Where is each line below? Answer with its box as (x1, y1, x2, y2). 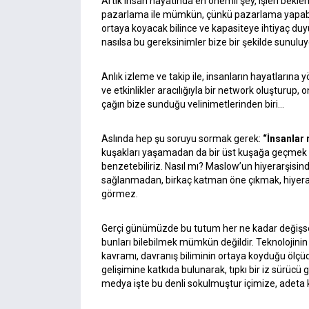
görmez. (101, 188, 138, 200)
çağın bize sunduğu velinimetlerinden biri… (101, 99, 284, 110)
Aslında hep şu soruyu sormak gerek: (101, 133, 263, 145)
